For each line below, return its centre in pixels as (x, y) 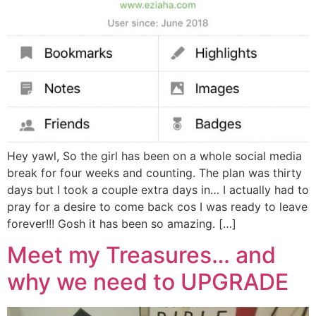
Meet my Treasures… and (141, 255)
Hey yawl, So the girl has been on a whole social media (154, 156)
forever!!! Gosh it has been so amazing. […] (122, 223)
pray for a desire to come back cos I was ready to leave (157, 206)
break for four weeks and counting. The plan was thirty (154, 172)
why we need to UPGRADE (148, 282)
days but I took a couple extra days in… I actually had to (158, 189)
